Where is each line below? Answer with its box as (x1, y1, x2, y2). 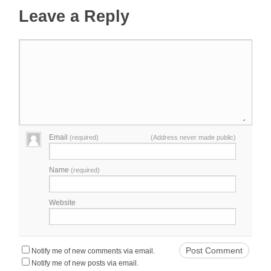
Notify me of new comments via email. (31, 247, 155, 256)
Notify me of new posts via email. (31, 259, 139, 268)
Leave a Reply (19, 7, 130, 26)
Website (49, 198, 76, 207)
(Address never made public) (150, 134, 236, 142)
